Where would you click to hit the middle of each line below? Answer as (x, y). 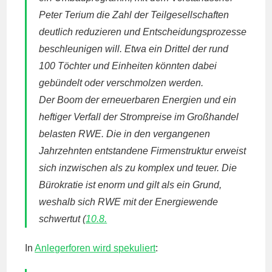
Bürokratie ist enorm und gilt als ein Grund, (131, 185)
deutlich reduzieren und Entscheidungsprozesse (143, 32)
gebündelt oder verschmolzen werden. (121, 83)
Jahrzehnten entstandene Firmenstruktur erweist (143, 151)
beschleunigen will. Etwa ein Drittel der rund (134, 49)
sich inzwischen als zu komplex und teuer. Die (138, 168)
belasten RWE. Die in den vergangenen (125, 134)
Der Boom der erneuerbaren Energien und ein (138, 100)
